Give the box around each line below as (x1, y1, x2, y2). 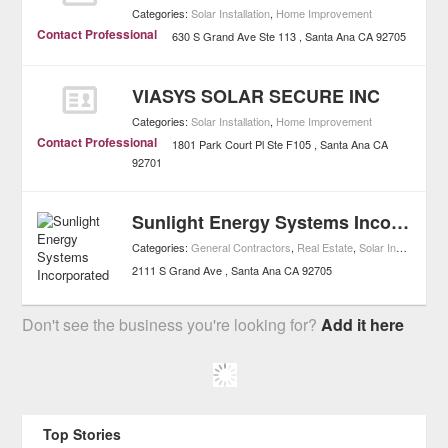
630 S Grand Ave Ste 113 (172, 28, 297, 44)
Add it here (321, 313, 405, 336)
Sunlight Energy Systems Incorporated (391, 209, 410, 235)
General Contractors (191, 239, 292, 255)
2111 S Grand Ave (132, 262, 223, 278)
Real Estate (297, 239, 354, 255)
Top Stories (42, 424, 121, 444)
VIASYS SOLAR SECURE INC (132, 83, 381, 109)
